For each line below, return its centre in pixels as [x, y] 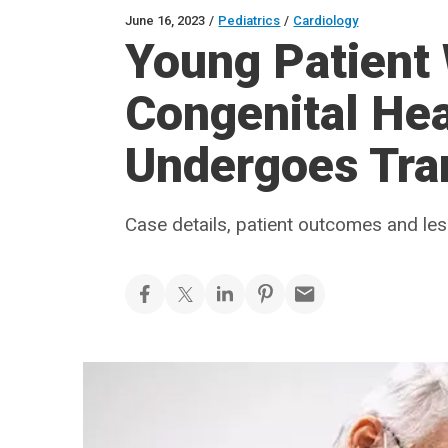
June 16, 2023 [165, 20]
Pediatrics [249, 20]
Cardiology [326, 20]
